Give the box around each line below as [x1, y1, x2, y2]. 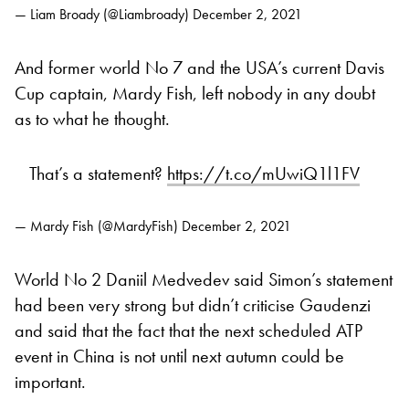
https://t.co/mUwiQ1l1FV [167, 161, 360, 185]
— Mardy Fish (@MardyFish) [15, 215, 182, 236]
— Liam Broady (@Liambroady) [15, 4, 193, 24]
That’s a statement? [29, 161, 167, 185]
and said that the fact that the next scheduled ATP [15, 318, 362, 342]
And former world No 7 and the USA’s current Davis [15, 55, 384, 79]
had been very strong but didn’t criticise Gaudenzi [15, 292, 371, 317]
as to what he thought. [15, 106, 170, 131]
